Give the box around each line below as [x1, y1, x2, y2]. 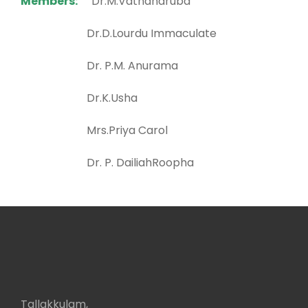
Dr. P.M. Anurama [21, 58, 178, 74]
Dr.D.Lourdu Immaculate [21, 25, 217, 41]
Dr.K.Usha [21, 90, 137, 106]
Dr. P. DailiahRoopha [21, 155, 194, 170]
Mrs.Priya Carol [21, 122, 168, 138]
